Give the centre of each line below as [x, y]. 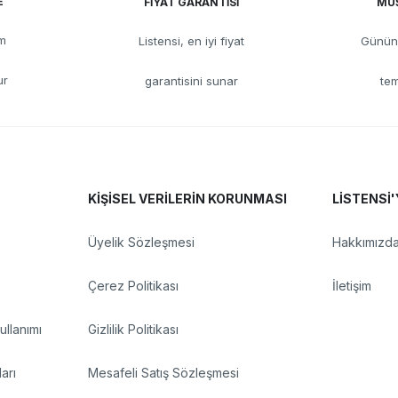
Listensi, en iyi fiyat [192, 41]
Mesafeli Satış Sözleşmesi [163, 373]
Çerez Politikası [133, 286]
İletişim [352, 286]
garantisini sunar [192, 81]
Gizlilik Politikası [133, 330]
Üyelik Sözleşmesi [141, 243]
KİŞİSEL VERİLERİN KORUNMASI [187, 199]
